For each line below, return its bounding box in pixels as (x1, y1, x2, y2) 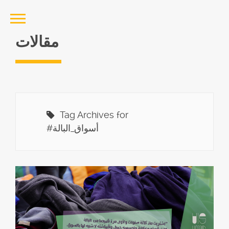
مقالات (15, 33, 59, 51)
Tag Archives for (55, 109, 128, 120)
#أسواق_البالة (53, 123, 99, 133)
